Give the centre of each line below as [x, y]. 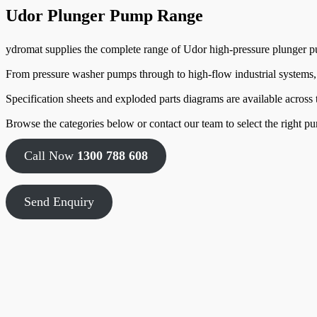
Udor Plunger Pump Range [104, 16]
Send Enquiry [59, 202]
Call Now [50, 156]
